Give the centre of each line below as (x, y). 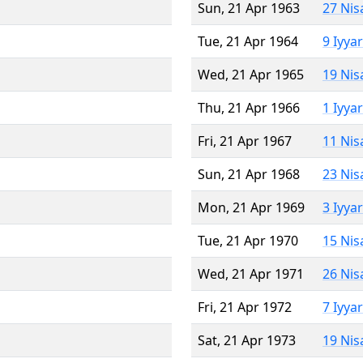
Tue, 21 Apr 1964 (248, 41)
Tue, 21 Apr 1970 (248, 240)
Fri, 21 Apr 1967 (245, 141)
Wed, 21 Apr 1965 (251, 74)
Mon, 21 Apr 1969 (251, 207)
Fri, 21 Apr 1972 (245, 307)
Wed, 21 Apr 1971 (251, 273)
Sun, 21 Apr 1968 (249, 174)
